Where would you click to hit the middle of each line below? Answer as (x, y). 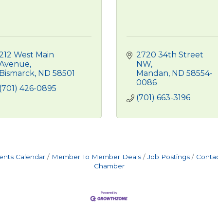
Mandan (152, 73)
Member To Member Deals (96, 157)
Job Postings (168, 157)
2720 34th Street (170, 55)
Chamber (109, 166)
